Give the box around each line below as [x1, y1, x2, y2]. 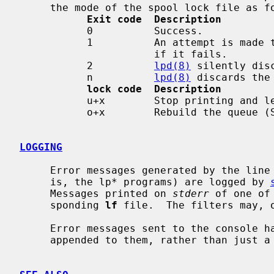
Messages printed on [50, 187, 172, 199]
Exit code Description [87, 13, 221, 25]
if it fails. [20, 48, 154, 60]
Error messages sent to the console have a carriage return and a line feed [20, 222, 50, 234]
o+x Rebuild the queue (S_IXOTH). [20, 106, 87, 118]
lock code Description [87, 83, 221, 95]
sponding [50, 199, 105, 211]
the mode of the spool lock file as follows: [20, 1, 50, 13]
